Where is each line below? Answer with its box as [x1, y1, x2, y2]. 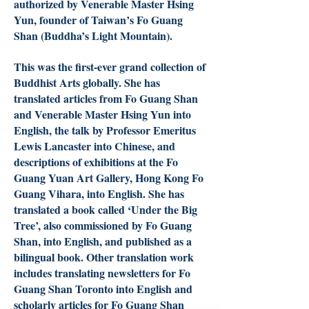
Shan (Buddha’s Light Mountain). [14, 28, 172, 43]
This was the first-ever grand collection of [14, 59, 206, 74]
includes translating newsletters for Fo [14, 265, 190, 281]
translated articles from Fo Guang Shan [14, 90, 198, 106]
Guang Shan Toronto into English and [14, 281, 192, 297]
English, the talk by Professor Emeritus [14, 122, 196, 138]
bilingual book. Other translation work [14, 249, 194, 265]
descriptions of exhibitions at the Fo [14, 154, 178, 170]
